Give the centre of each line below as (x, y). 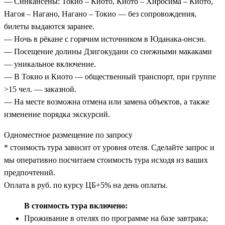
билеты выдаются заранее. (49, 26)
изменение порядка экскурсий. (57, 114)
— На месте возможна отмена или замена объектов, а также (107, 101)
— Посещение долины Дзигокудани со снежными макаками (108, 51)
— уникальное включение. (50, 64)
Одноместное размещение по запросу (68, 135)
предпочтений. (30, 172)
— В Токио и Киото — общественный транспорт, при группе (110, 76)
